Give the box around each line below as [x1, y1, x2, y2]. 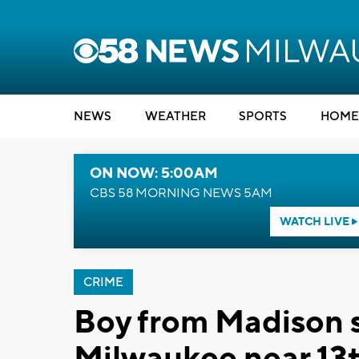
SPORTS [239, 109, 287, 124]
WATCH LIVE [279, 215, 352, 229]
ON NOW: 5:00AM [90, 164, 218, 183]
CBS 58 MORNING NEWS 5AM [90, 185, 272, 201]
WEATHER [144, 109, 206, 124]
